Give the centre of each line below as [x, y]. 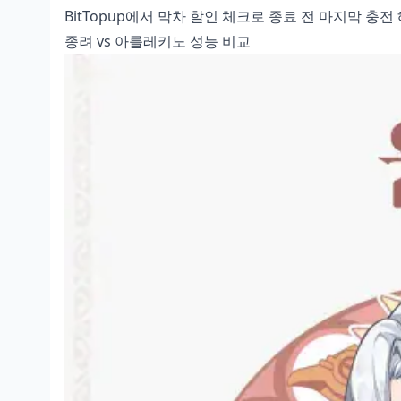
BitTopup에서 [111, 16]
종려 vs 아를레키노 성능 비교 [158, 41]
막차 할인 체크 [204, 16]
